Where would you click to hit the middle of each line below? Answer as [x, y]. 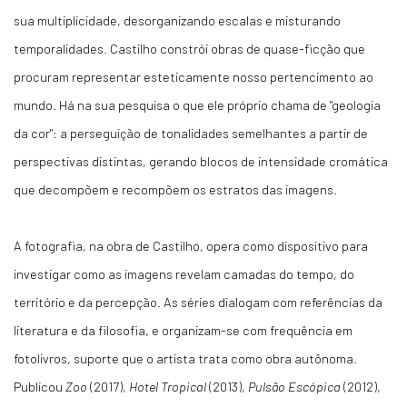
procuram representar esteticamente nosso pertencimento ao [194, 76]
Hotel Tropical [168, 386]
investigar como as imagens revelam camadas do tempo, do [184, 273]
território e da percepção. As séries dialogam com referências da [198, 302]
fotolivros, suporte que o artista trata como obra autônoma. [185, 358]
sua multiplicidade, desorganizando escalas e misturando [177, 20]
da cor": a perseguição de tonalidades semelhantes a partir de [191, 133]
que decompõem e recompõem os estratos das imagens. [175, 189]
